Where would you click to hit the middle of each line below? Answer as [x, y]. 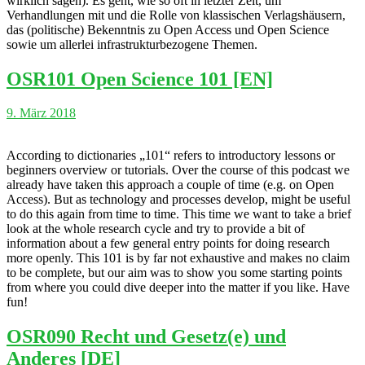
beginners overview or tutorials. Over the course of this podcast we [178, 170]
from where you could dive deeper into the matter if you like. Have [178, 288]
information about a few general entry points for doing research [168, 244]
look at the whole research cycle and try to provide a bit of [156, 229]
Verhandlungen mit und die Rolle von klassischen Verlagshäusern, [176, 15]
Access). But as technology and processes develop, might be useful [178, 200]
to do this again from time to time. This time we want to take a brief [179, 214]
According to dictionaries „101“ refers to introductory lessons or [171, 156]
